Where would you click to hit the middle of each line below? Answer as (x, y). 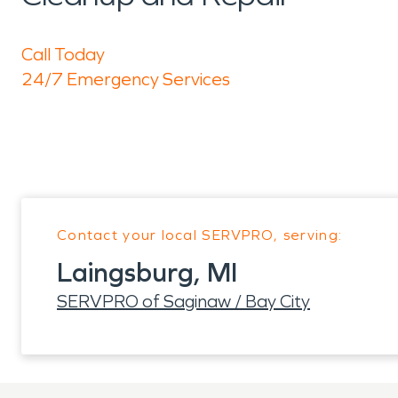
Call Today (63, 54)
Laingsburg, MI (147, 273)
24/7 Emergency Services (126, 79)
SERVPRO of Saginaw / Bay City (183, 301)
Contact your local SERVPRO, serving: (200, 235)
